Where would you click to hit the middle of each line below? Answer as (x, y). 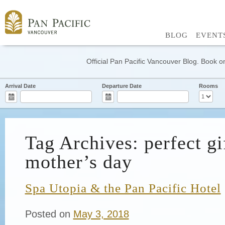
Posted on (47, 214)
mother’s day (78, 161)
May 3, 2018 (101, 214)
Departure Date (122, 86)
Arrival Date (20, 86)
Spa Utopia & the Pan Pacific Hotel (123, 188)
